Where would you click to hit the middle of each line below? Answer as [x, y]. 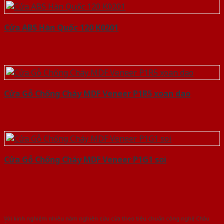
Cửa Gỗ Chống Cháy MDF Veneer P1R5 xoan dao [97, 94]
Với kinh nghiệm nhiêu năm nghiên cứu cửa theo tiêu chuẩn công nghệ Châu [107, 218]
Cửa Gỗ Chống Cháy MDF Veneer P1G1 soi [85, 160]
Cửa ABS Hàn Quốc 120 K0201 [61, 28]
